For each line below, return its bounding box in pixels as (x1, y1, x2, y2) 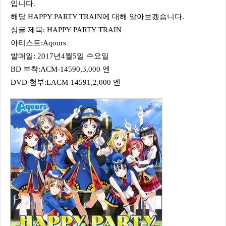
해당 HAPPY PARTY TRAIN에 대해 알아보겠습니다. (11, 13, 184, 21)
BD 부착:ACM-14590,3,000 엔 (11, 65, 110, 73)
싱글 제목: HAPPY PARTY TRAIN (11, 26, 122, 34)
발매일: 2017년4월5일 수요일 (11, 52, 109, 60)
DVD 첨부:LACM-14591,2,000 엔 (11, 78, 121, 86)
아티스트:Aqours (11, 39, 66, 47)
